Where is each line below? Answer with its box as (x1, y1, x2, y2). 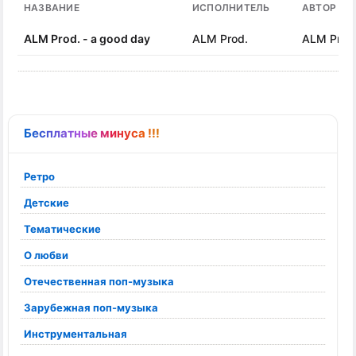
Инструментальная (24, 327, 127, 340)
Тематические (24, 222, 101, 235)
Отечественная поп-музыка (24, 275, 174, 288)
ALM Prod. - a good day (24, 32, 150, 45)
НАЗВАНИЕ (24, 2, 79, 14)
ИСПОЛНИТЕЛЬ (192, 2, 270, 14)
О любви (24, 249, 68, 261)
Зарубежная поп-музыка (24, 301, 158, 314)
